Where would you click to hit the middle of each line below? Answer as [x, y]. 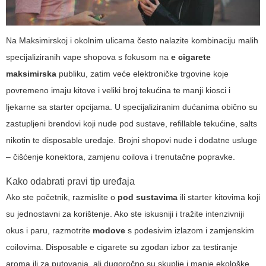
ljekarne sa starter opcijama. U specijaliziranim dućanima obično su [132, 107]
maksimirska [31, 73]
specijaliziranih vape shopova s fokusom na [88, 57]
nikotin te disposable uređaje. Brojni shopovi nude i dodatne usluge [132, 140]
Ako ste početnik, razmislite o [62, 197]
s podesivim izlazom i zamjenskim [190, 230]
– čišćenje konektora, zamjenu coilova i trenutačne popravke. [121, 156]
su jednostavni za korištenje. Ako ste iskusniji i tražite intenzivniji [125, 213]
